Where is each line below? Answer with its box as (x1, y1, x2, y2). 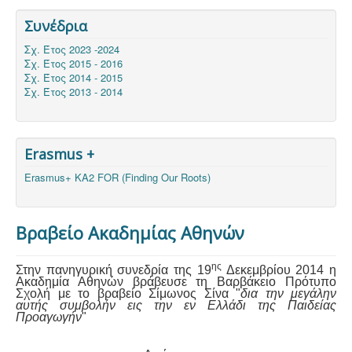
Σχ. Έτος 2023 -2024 (24, 42, 119, 57)
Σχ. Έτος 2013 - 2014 (24, 84, 123, 100)
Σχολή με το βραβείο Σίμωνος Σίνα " (16, 287, 240, 301)
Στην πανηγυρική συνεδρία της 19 (16, 263, 211, 277)
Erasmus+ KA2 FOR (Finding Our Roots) (24, 170, 211, 185)
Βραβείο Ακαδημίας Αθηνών (16, 221, 244, 245)
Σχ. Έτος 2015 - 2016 (24, 56, 123, 71)
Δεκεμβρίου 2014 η (221, 263, 337, 277)
